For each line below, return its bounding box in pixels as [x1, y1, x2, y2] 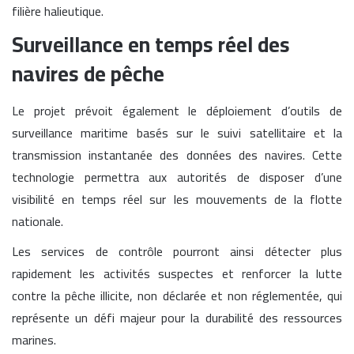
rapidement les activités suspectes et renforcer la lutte [12, 261, 342, 285]
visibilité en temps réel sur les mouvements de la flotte [12, 186, 342, 211]
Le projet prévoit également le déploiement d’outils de [12, 98, 342, 122]
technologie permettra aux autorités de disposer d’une [12, 164, 342, 189]
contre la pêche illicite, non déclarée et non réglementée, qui [12, 283, 342, 307]
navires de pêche [12, 54, 164, 93]
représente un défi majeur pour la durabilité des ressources [12, 305, 342, 330]
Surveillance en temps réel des [12, 24, 290, 64]
